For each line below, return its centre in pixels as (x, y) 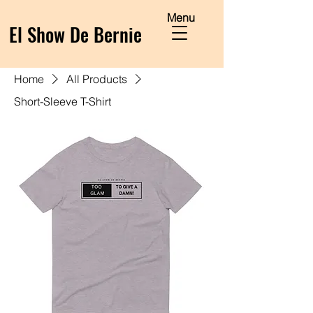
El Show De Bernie (75, 34)
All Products (97, 79)
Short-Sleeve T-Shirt (63, 101)
